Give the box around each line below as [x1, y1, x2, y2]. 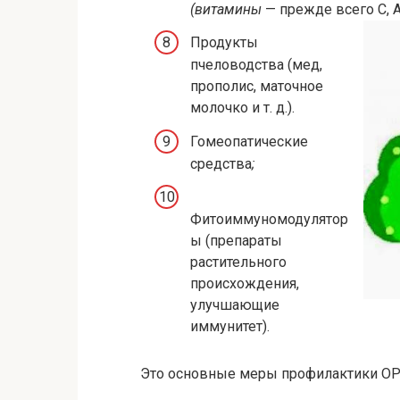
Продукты [190, 34, 258, 52]
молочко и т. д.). [190, 99, 295, 117]
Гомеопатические [190, 132, 308, 150]
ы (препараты [190, 231, 282, 249]
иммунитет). [190, 317, 270, 335]
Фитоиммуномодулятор [190, 210, 348, 228]
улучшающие [190, 296, 279, 313]
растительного [190, 253, 287, 271]
